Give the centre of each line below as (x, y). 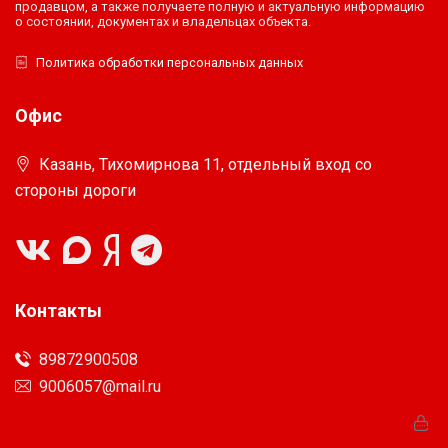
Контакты (58, 310)
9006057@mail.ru (100, 386)
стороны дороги (75, 190)
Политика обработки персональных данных (169, 62)
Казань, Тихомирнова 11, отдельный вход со (205, 164)
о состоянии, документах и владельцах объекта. (163, 21)
